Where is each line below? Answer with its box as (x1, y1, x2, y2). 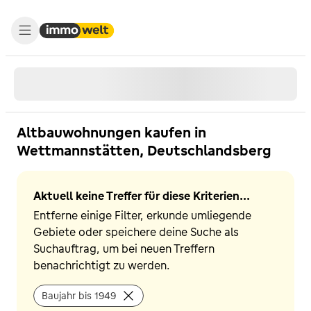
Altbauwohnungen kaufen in (17, 124, 206, 141)
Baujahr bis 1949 (42, 289, 116, 302)
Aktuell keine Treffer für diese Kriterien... (33, 189, 250, 203)
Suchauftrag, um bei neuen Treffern (33, 242, 215, 255)
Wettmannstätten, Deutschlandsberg (17, 142, 271, 159)
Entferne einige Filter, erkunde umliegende (33, 208, 251, 222)
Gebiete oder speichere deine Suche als (33, 225, 239, 239)
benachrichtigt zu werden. (33, 258, 170, 272)
